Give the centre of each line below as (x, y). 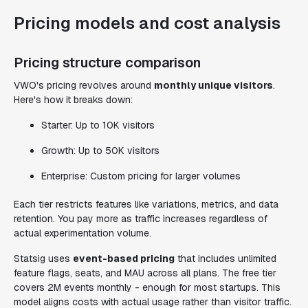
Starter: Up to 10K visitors (98, 125)
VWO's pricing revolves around (84, 85)
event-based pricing (124, 258)
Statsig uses (43, 258)
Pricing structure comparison (107, 63)
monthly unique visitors (213, 85)
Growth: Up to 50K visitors (100, 151)
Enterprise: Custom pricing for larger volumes (141, 176)
